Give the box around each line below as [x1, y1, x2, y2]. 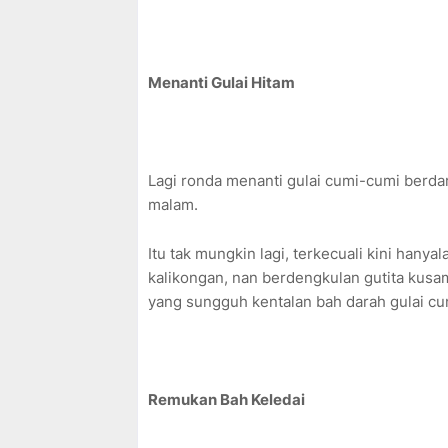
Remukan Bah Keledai [148, 390, 305, 410]
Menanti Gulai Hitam [148, 73, 295, 93]
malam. [148, 195, 202, 215]
